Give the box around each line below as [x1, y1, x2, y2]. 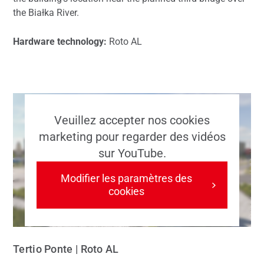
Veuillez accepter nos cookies [54, 113, 210, 127]
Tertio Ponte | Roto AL [13, 243, 119, 256]
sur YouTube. [98, 146, 166, 160]
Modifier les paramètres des [60, 171, 192, 184]
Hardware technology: [13, 35, 107, 47]
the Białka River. [13, 6, 79, 18]
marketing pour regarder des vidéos [38, 129, 226, 144]
